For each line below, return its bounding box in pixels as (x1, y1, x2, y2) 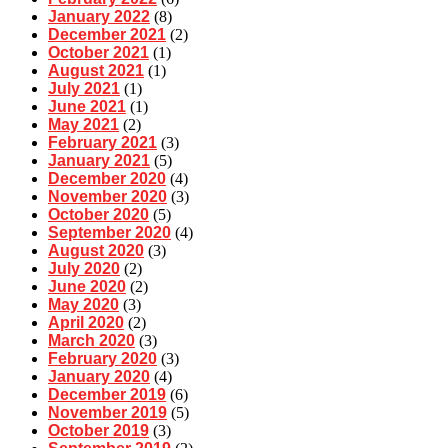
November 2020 (48, 188, 167, 206)
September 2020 (48, 224, 171, 242)
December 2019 (48, 386, 166, 404)
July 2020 (48, 260, 120, 278)
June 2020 (48, 278, 126, 296)
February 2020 (48, 350, 157, 368)
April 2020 (48, 314, 124, 332)
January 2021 (48, 152, 150, 170)
